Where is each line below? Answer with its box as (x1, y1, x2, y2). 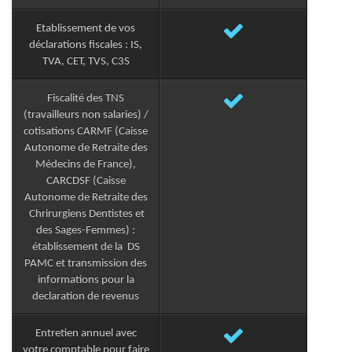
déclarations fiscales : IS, (29, 39, 143, 52)
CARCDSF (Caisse (46, 175, 126, 188)
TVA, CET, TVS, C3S (42, 56, 130, 68)
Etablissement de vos (36, 23, 136, 35)
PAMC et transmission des (24, 258, 148, 270)
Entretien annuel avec (35, 328, 137, 340)
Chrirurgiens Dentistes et (27, 208, 145, 221)
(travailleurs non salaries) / (23, 109, 148, 122)
